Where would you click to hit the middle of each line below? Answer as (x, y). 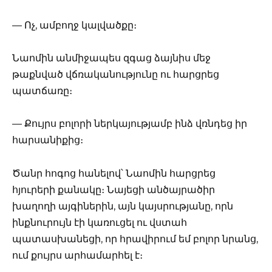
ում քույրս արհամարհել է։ (77, 255)
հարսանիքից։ (48, 140)
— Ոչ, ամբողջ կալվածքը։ (74, 25)
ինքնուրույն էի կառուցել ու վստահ (100, 222)
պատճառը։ (42, 91)
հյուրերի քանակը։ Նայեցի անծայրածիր (114, 189)
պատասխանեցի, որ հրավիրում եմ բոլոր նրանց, (135, 239)
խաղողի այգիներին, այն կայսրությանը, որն (123, 206)
